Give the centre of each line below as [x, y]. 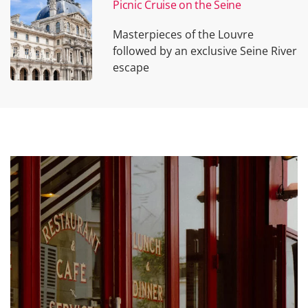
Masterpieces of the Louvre [184, 35]
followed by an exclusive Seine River [205, 51]
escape [131, 68]
